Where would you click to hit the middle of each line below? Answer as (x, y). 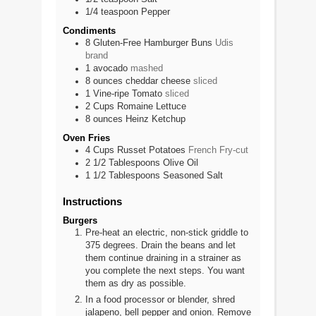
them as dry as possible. (136, 284)
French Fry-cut (218, 150)
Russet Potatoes (153, 150)
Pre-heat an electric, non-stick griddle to (167, 233)
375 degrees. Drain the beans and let (160, 246)
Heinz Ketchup (156, 119)
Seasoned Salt (193, 175)
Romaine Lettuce (152, 106)
